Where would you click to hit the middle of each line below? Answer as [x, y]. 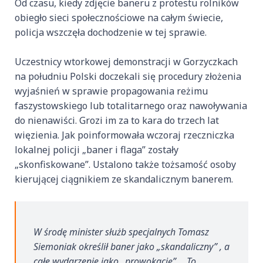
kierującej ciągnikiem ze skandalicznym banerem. [124, 179]
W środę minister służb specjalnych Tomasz [121, 232]
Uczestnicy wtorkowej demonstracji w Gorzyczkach [126, 62]
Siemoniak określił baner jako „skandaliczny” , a [131, 247]
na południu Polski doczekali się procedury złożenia [128, 77]
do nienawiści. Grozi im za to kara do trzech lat [117, 121]
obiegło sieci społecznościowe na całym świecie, [119, 18]
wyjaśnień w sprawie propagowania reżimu [111, 91]
